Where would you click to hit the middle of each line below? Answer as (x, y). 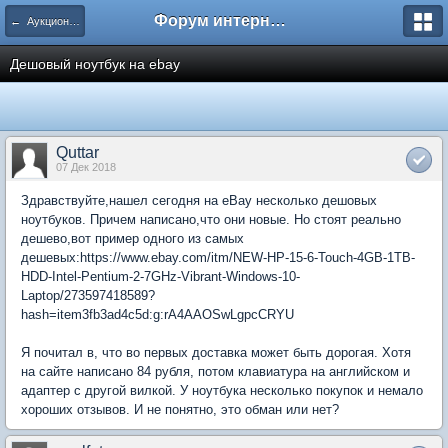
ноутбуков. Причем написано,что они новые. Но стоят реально (211, 219)
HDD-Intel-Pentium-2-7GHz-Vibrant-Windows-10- (160, 276)
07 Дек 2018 (86, 167)
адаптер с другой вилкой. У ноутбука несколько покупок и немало (222, 390)
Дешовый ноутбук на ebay (95, 64)
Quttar (77, 152)
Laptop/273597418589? (88, 295)
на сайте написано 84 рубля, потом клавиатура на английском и (215, 371)
